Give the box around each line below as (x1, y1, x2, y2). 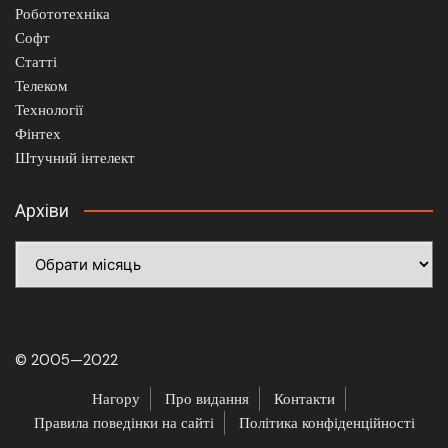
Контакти (274, 388, 335, 409)
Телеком (15, 75, 68, 96)
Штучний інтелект (15, 147, 135, 168)
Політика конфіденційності (238, 412, 415, 433)
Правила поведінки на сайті (33, 412, 214, 433)
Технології (15, 99, 83, 120)
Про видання (165, 388, 249, 409)
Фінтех (15, 123, 61, 144)
